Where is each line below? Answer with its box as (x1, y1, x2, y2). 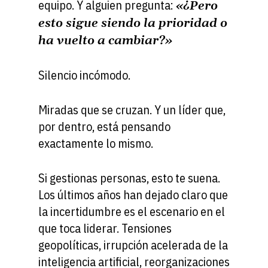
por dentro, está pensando (38, 118, 170, 135)
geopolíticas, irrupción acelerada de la (38, 236, 228, 253)
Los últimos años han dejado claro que (38, 186, 228, 203)
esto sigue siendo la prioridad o (38, 15, 227, 31)
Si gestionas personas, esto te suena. (38, 169, 220, 186)
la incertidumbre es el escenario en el (38, 203, 225, 220)
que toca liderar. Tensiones (38, 220, 172, 236)
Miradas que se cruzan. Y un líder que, (38, 101, 226, 118)
